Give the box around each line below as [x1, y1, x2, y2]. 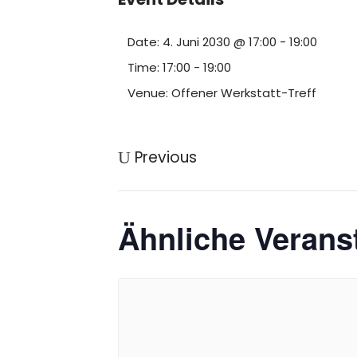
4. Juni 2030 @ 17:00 [163, 33, 277, 50]
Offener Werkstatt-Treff [171, 84, 316, 101]
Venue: [127, 84, 168, 101]
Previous [135, 147, 197, 168]
